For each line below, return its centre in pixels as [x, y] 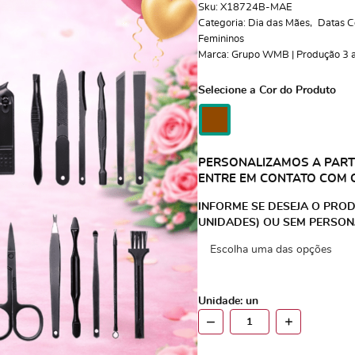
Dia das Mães [279, 23]
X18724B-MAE [256, 8]
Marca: [214, 55]
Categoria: [221, 23]
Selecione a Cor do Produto [267, 90]
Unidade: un [228, 301]
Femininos [221, 39]
